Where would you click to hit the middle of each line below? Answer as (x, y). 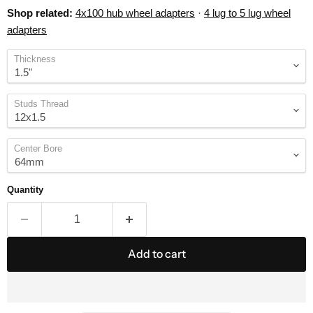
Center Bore (38, 148)
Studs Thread (41, 103)
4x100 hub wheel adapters (135, 13)
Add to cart (156, 254)
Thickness (35, 59)
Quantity (25, 189)
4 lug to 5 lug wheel (247, 13)
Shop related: (40, 13)
